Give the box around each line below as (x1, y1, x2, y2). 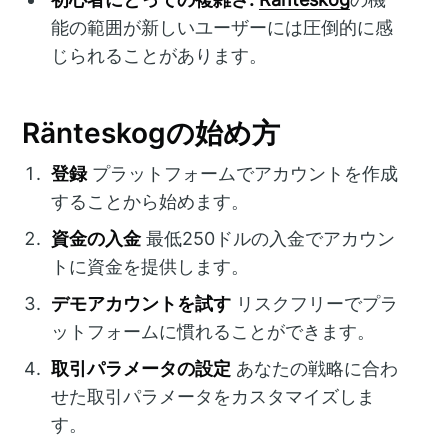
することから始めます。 (51, 190, 250, 212)
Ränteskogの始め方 (22, 116, 281, 151)
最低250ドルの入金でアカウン (141, 227, 396, 249)
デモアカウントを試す (51, 292, 232, 314)
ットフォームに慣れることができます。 (51, 320, 376, 342)
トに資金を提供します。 (51, 255, 250, 277)
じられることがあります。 (51, 45, 268, 67)
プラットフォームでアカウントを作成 (87, 162, 399, 184)
